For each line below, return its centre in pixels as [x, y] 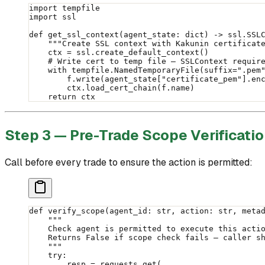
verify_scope [74, 211]
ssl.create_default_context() [140, 53]
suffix [218, 70]
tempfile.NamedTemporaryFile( [135, 70]
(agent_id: [131, 211]
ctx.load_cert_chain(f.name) [112, 88]
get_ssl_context [81, 35]
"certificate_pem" [202, 79]
